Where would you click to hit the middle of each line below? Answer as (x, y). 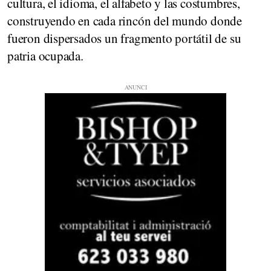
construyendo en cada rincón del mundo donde (125, 20)
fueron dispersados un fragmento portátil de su (124, 38)
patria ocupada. (45, 55)
